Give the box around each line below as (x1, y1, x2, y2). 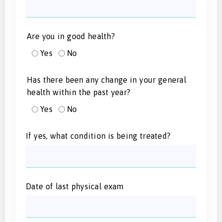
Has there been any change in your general (27, 75, 186, 84)
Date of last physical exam (26, 181, 124, 191)
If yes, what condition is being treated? (26, 131, 170, 140)
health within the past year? (27, 87, 130, 97)
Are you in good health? (27, 31, 115, 41)
